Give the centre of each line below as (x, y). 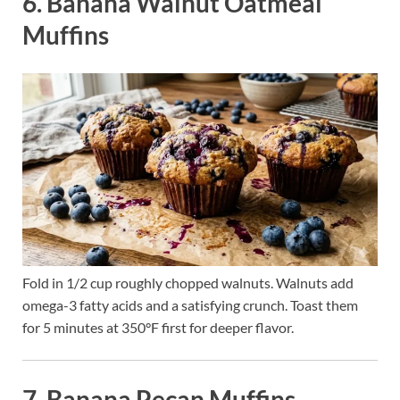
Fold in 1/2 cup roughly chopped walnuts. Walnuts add (188, 283)
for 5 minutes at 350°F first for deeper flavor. (158, 328)
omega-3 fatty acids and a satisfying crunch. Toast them (190, 305)
